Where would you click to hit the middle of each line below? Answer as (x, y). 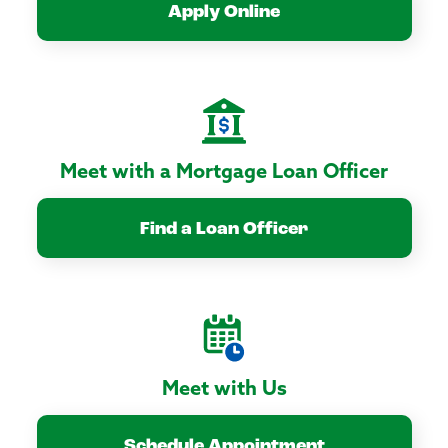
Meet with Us (224, 390)
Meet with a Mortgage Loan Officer (224, 173)
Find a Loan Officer (224, 229)
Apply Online (224, 12)
